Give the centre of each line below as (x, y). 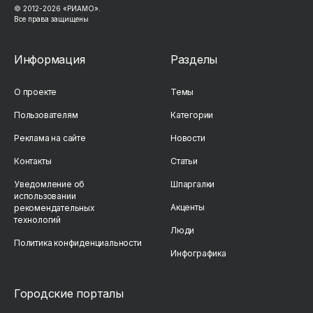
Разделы (194, 59)
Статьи (184, 161)
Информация (50, 59)
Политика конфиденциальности (78, 242)
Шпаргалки (193, 184)
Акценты (188, 207)
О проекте (36, 92)
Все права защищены (51, 19)
